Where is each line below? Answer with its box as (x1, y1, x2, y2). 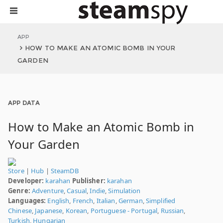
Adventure (31, 186, 64, 195)
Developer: (8, 176, 44, 185)
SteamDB (50, 166, 79, 175)
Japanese (35, 206, 63, 215)
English (47, 196, 70, 205)
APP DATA (8, 99, 40, 107)
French (72, 196, 94, 205)
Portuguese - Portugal (90, 206, 158, 215)
